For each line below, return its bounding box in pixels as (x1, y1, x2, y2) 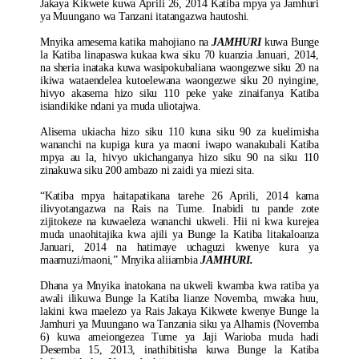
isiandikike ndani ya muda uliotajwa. (40, 100, 201, 112)
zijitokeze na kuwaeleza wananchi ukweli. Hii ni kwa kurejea (40, 216, 319, 228)
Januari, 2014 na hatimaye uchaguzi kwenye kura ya (40, 241, 319, 253)
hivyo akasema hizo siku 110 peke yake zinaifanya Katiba (40, 87, 319, 99)
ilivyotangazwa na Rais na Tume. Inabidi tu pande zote (40, 203, 319, 215)
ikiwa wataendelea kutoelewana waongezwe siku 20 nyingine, (40, 75, 319, 87)
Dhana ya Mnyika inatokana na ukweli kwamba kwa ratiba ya (40, 280, 319, 292)
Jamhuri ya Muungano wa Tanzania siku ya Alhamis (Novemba (40, 318, 319, 330)
